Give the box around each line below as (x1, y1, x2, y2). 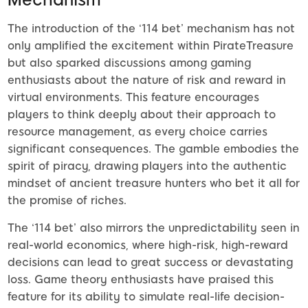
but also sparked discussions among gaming (8, 56, 251, 69)
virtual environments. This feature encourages (8, 90, 259, 104)
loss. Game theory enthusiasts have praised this (8, 272, 274, 286)
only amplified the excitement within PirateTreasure (8, 38, 294, 52)
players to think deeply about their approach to (8, 107, 276, 121)
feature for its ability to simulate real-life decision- (8, 289, 285, 303)
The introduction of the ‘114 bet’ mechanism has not (8, 21, 295, 35)
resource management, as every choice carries (8, 124, 267, 138)
